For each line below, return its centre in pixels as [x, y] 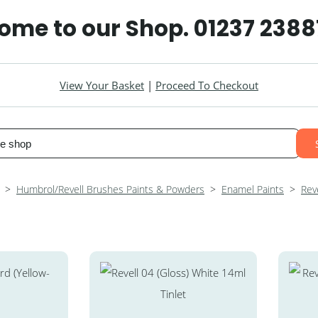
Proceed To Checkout [207, 85]
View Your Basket [102, 85]
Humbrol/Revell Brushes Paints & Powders [110, 189]
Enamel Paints [253, 189]
